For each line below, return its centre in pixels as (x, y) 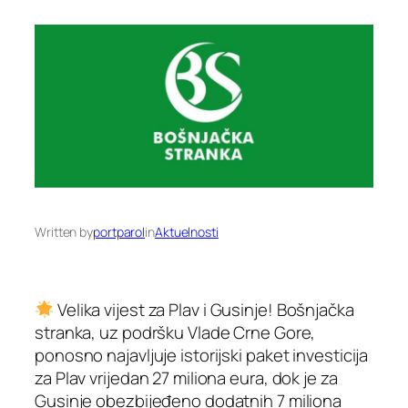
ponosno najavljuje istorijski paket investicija (202, 355)
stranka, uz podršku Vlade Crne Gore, (175, 332)
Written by (64, 231)
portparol (119, 231)
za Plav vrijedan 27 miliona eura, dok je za (186, 377)
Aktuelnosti (186, 231)
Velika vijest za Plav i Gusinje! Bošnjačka (204, 309)
